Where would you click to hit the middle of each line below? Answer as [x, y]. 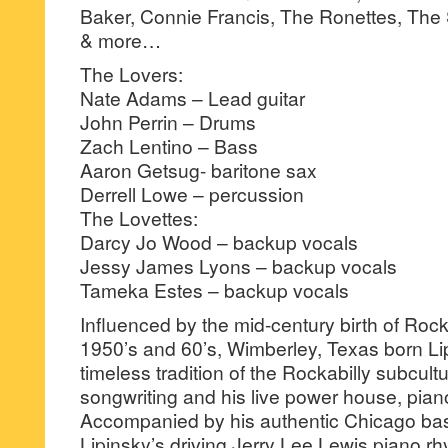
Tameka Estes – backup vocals [214, 289]
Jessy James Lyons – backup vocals [238, 265]
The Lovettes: [139, 217]
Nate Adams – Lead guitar [192, 97]
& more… [120, 39]
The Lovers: [131, 73]
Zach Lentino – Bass [169, 145]
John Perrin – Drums [168, 121]
